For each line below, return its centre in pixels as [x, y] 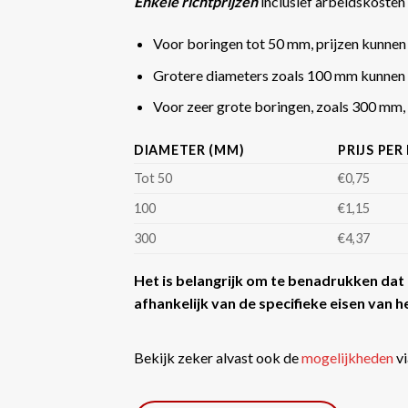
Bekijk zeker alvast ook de [218, 357]
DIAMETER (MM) [189, 149]
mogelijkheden [347, 357]
